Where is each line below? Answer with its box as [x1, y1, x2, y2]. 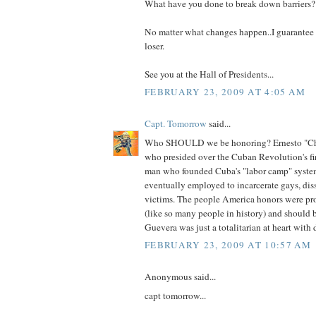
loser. [145, 39, 164, 52]
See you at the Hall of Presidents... [145, 67, 274, 80]
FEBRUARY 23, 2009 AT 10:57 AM [145, 238, 312, 252]
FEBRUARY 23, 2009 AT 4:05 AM [145, 85, 306, 99]
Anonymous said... [145, 270, 216, 284]
